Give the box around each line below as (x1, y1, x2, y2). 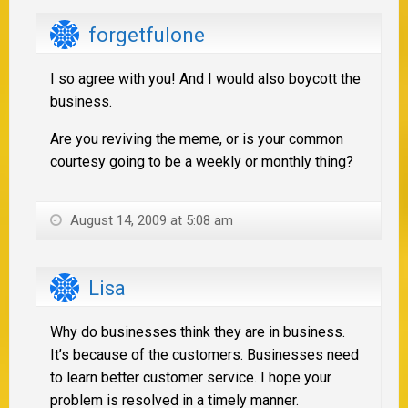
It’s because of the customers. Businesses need (50, 345, 359, 363)
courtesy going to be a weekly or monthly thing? (50, 152, 353, 170)
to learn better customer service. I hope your (50, 368, 331, 386)
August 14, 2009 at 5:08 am (66, 211, 233, 229)
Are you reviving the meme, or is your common (50, 129, 343, 148)
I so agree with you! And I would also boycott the (50, 69, 361, 87)
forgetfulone (88, 22, 205, 46)
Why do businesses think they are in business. (50, 322, 345, 341)
